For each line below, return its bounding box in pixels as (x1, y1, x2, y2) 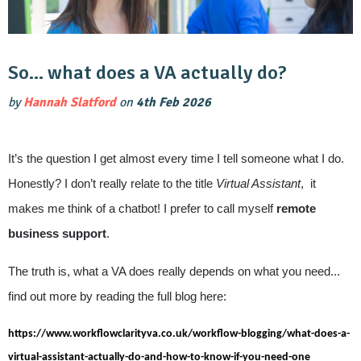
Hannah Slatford (23, 94, 116, 111)
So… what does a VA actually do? (8, 60, 287, 85)
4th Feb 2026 (136, 94, 211, 111)
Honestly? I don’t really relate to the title (8, 177, 216, 191)
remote (276, 202, 316, 216)
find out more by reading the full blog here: (8, 290, 226, 304)
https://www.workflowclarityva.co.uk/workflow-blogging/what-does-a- (8, 328, 350, 341)
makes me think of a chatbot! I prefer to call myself (8, 202, 276, 216)
